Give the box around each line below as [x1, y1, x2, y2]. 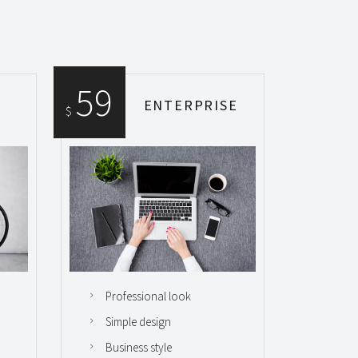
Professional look [105, 288, 191, 304]
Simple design [105, 314, 171, 330]
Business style [105, 340, 172, 356]
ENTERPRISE [143, 96, 238, 114]
